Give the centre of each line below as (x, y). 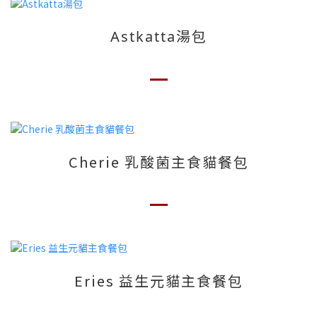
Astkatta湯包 (158, 36)
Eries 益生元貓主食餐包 (158, 281)
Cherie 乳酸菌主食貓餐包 (158, 161)
